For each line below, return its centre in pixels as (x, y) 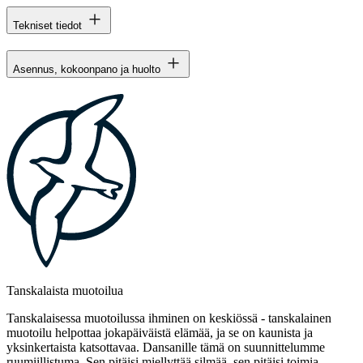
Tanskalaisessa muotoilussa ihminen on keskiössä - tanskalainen (169, 318)
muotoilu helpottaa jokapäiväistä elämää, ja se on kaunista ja (160, 333)
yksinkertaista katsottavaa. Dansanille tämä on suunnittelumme (166, 348)
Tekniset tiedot (47, 26)
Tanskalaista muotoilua (65, 291)
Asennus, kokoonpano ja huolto (87, 70)
